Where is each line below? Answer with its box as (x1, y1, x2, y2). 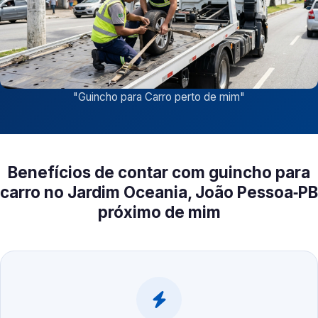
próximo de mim (97, 202, 221, 222)
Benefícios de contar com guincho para (8, 163, 310, 182)
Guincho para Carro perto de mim (78, 90, 240, 104)
